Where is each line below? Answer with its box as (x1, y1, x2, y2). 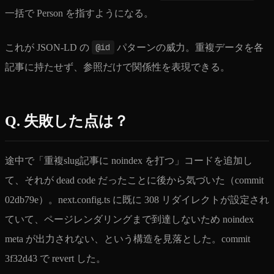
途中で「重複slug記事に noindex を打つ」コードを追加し (5, 155, 253, 166)
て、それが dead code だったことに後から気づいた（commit (5, 174, 264, 185)
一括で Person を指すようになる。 (5, 7, 154, 18)
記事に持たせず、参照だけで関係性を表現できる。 (5, 61, 230, 72)
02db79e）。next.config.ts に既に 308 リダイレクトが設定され (5, 194, 269, 205)
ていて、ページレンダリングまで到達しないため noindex (5, 213, 254, 224)
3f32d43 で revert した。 (5, 253, 106, 264)
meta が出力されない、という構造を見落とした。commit (5, 233, 250, 244)
